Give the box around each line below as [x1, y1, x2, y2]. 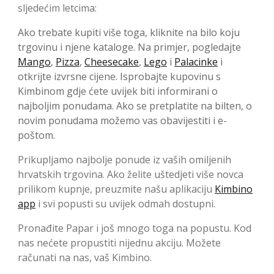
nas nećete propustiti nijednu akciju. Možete [18, 235, 221, 250]
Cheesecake [84, 54, 139, 68]
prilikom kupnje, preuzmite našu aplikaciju [18, 182, 215, 196]
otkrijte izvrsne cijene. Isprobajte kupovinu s [18, 69, 221, 83]
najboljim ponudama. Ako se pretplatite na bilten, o [18, 98, 252, 113]
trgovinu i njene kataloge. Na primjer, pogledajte [18, 40, 241, 54]
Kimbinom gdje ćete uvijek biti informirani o [18, 84, 218, 98]
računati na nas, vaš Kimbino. [18, 250, 152, 264]
